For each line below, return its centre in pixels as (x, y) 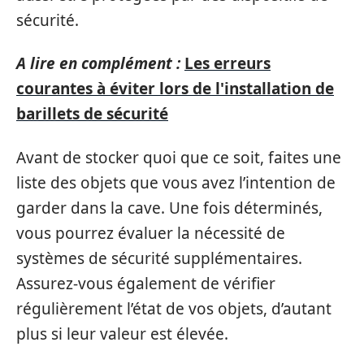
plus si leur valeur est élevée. (122, 334)
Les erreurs (227, 64)
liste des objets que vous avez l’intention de (176, 182)
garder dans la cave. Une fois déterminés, (169, 208)
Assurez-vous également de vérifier (146, 283)
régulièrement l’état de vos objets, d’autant (174, 308)
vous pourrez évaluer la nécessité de (151, 233)
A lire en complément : (98, 64)
